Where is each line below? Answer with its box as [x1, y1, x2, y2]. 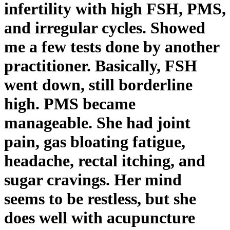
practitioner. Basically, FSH [4, 56, 197, 75]
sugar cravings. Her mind [4, 170, 182, 189]
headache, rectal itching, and [4, 151, 205, 170]
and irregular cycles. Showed [4, 18, 205, 37]
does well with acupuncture [4, 208, 195, 227]
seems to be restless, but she [4, 189, 196, 208]
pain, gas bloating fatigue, [4, 132, 185, 151]
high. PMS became [4, 94, 136, 113]
